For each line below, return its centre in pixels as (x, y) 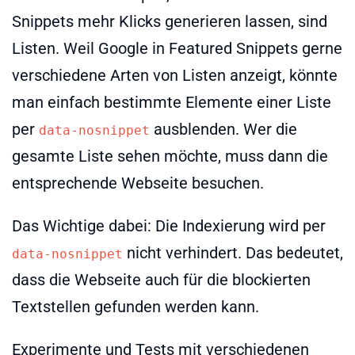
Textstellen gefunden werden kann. (136, 306)
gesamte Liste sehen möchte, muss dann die (170, 156)
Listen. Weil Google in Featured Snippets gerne (177, 48)
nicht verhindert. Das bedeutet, (233, 252)
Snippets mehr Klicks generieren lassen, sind (170, 21)
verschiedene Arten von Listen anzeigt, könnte (175, 75)
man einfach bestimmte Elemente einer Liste (172, 102)
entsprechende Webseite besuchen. (138, 183)
